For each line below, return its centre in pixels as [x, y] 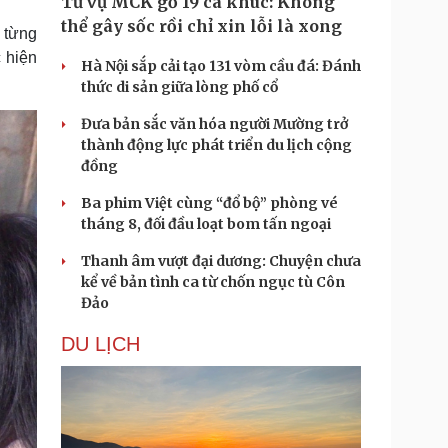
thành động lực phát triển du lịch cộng [216, 145]
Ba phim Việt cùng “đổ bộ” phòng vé [209, 203]
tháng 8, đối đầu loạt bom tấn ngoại [206, 224]
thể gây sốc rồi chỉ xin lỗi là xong [201, 26]
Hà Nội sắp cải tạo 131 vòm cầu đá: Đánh [221, 66]
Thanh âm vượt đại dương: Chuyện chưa [221, 261]
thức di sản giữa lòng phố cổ [179, 87]
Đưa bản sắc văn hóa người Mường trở [214, 124]
